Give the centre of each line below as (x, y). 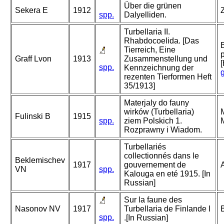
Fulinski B (33, 116)
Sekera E (31, 10)
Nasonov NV (38, 209)
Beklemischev (40, 160)
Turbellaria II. (147, 32)
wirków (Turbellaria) (159, 112)
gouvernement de (155, 165)
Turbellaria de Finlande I (167, 209)
